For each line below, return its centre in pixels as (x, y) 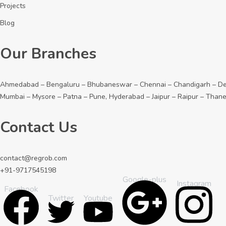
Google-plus (145, 180)
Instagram (194, 184)
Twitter (61, 199)
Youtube (98, 199)
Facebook (21, 189)
